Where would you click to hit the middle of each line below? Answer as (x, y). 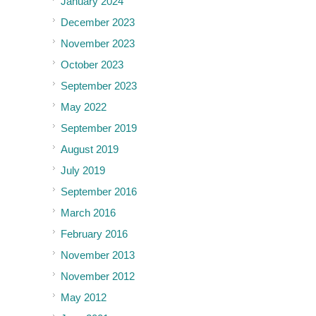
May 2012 (84, 298)
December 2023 (98, 23)
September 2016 (99, 192)
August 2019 (90, 150)
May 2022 (84, 107)
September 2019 (99, 128)
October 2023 (92, 65)
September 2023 (99, 86)
